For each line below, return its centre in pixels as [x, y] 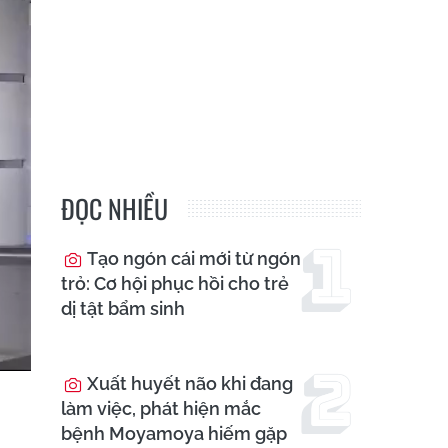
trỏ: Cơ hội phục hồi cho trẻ [175, 284]
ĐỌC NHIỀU [114, 209]
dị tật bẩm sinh [123, 309]
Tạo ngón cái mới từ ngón [192, 259]
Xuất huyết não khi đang [188, 384]
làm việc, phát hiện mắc [161, 409]
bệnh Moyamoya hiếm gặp [174, 434]
